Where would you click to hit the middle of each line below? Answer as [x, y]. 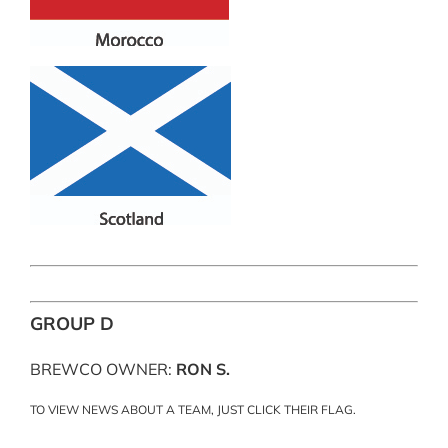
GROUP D [71, 324]
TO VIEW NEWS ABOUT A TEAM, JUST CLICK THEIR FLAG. [192, 410]
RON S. [202, 369]
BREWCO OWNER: [102, 369]
